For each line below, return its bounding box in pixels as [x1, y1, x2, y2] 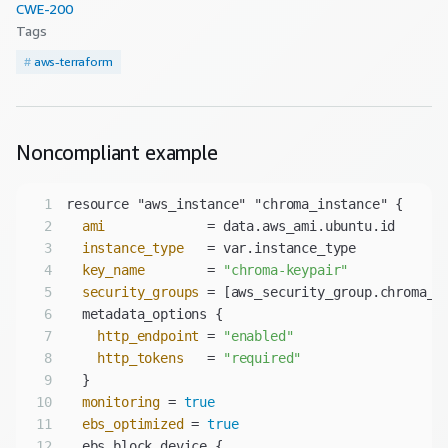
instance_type [81, 240, 184, 257]
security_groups [81, 284, 200, 301]
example [140, 141, 218, 165]
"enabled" [222, 328, 294, 345]
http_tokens [97, 350, 184, 367]
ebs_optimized [81, 416, 184, 433]
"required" [222, 350, 302, 367]
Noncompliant [16, 141, 141, 165]
